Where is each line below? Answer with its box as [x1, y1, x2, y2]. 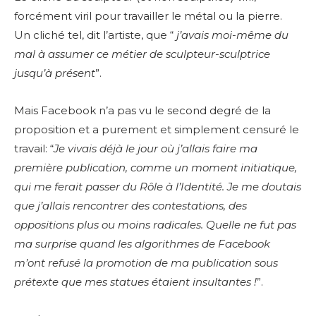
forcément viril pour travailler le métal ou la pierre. [14, 8, 282, 23]
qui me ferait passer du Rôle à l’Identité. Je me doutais [14, 179, 301, 193]
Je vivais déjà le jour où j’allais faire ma [54, 141, 257, 155]
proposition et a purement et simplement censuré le [14, 122, 299, 136]
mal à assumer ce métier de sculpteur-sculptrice [14, 47, 270, 61]
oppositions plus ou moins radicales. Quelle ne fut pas [14, 217, 296, 231]
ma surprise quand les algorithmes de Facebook [14, 236, 270, 250]
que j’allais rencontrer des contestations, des [14, 198, 247, 212]
